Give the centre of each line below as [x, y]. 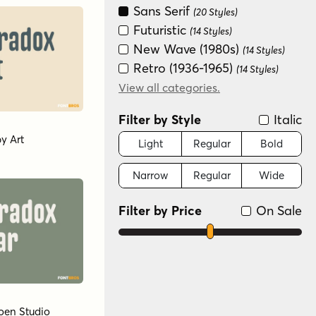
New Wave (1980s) [186, 49]
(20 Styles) [215, 12]
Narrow [150, 175]
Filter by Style [160, 119]
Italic [286, 119]
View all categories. [169, 87]
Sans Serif [162, 11]
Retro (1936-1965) [183, 68]
